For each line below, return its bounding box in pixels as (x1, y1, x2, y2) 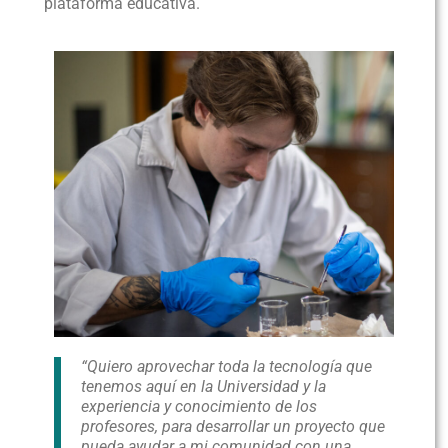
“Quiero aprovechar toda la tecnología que (81, 357, 373, 377)
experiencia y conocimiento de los (81, 397, 318, 417)
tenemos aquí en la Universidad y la (81, 377, 327, 397)
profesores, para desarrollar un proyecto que (81, 417, 386, 437)
